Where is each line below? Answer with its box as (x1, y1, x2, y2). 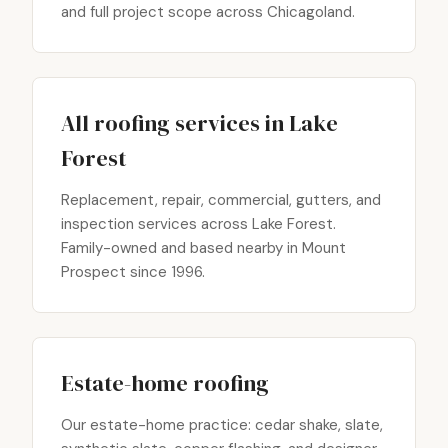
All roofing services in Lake (61, 108, 338, 138)
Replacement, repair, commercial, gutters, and (61, 190, 381, 210)
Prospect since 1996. (61, 262, 205, 282)
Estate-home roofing (61, 368, 269, 398)
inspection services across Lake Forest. (61, 214, 336, 234)
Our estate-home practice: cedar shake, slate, (61, 415, 383, 435)
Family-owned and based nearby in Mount (61, 238, 346, 258)
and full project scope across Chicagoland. (61, 2, 355, 22)
